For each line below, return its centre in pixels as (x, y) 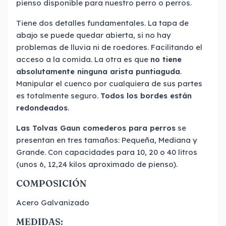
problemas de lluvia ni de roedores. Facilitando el (109, 47)
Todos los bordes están (146, 96)
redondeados (42, 108)
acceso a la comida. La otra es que (83, 59)
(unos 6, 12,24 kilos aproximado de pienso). (97, 164)
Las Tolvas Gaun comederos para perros (96, 128)
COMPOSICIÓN (51, 183)
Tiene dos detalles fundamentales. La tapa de (102, 23)
